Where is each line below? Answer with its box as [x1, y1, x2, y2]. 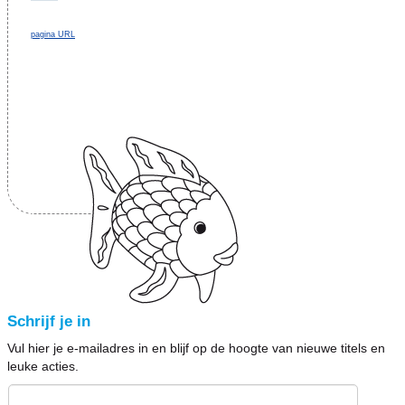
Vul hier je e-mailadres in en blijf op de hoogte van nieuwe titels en [7, 341, 385, 356]
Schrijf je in [7, 313, 90, 331]
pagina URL [31, 30, 75, 40]
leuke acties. [7, 359, 79, 374]
